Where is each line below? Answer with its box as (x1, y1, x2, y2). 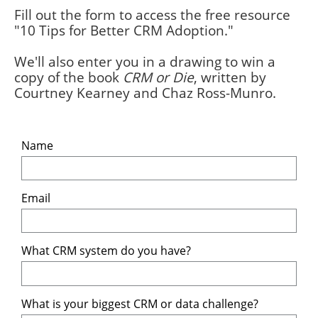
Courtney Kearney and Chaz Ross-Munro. (14, 84, 276, 102)
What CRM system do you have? (21, 242, 194, 258)
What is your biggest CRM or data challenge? (21, 295, 258, 312)
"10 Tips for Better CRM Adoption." (14, 21, 234, 40)
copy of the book (14, 68, 123, 87)
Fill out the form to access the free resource (14, 6, 290, 24)
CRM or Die (123, 68, 194, 87)
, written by (194, 68, 266, 87)
